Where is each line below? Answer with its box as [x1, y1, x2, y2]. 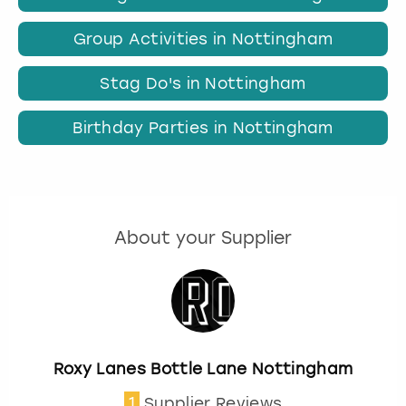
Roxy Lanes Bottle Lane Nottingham [53, 360, 353, 379]
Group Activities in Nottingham [72, 29, 333, 48]
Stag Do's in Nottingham [100, 73, 306, 92]
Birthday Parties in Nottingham [72, 119, 333, 138]
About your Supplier [114, 227, 292, 249]
